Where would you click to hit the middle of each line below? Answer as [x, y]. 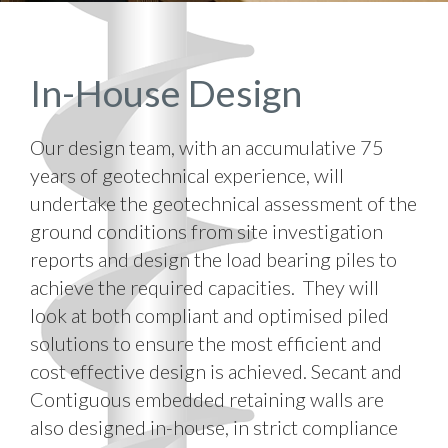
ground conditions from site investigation [206, 231]
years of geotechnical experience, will [187, 175]
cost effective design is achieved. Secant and [216, 371]
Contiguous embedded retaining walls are [207, 399]
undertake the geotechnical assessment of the [223, 203]
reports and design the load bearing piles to [213, 259]
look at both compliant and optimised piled [209, 315]
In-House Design [166, 92]
